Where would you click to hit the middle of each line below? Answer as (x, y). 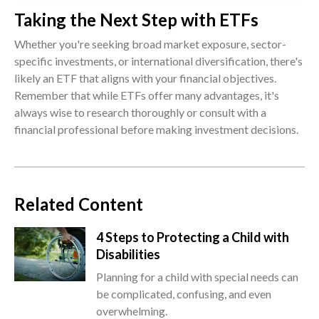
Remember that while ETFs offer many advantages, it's (147, 95)
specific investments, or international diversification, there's (158, 61)
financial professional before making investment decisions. (156, 130)
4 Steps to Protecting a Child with (193, 237)
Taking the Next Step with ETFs (136, 20)
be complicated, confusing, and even (184, 294)
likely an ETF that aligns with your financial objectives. (145, 78)
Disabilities (128, 255)
